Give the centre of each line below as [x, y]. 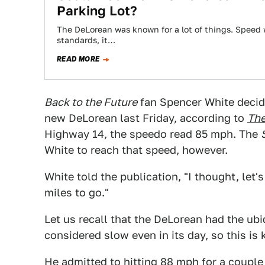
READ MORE [78, 59]
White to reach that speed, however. [136, 150]
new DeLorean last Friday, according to [146, 118]
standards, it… [86, 40]
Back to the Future [91, 102]
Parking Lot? [97, 11]
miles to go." [77, 193]
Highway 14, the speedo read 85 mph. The [153, 134]
